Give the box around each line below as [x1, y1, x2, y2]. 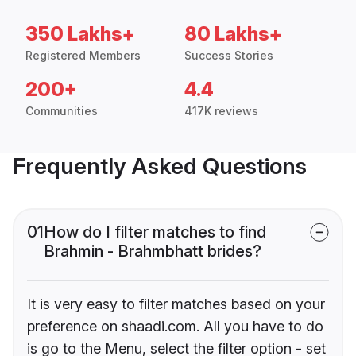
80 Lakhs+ [184, 22, 282, 46]
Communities [25, 104, 98, 118]
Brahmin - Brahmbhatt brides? [44, 242, 261, 261]
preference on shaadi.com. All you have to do [27, 318, 323, 335]
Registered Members [25, 48, 141, 63]
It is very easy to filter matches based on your [27, 296, 325, 313]
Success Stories [184, 48, 273, 63]
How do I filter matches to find [44, 222, 266, 242]
